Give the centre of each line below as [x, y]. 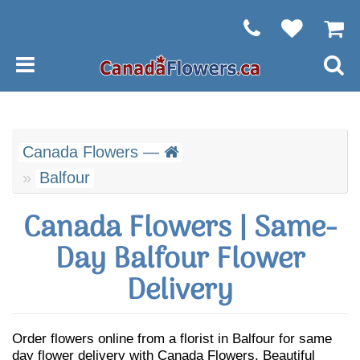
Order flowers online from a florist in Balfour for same [172, 339]
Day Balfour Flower [180, 260]
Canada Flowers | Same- [180, 229]
